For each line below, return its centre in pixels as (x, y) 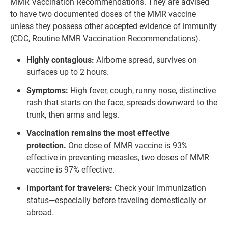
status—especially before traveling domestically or (116, 200)
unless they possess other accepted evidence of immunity (113, 26)
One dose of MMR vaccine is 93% (128, 145)
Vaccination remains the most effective (98, 133)
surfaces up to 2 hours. (68, 72)
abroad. (40, 212)
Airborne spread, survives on (146, 60)
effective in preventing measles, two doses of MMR (118, 157)
